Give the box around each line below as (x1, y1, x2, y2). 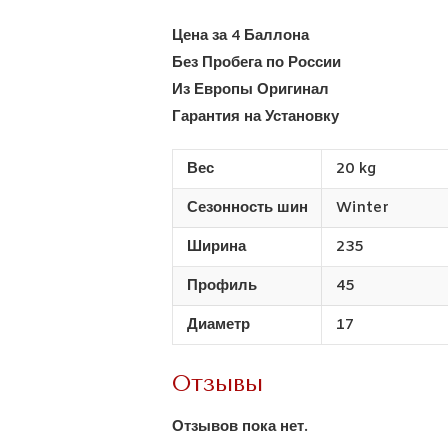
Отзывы (172, 369, 264, 397)
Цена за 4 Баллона (172, 25, 310, 46)
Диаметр (186, 314, 250, 335)
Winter (335, 197, 389, 218)
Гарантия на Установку (172, 106, 340, 127)
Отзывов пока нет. (172, 416, 309, 437)
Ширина (186, 236, 246, 257)
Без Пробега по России (172, 52, 342, 73)
